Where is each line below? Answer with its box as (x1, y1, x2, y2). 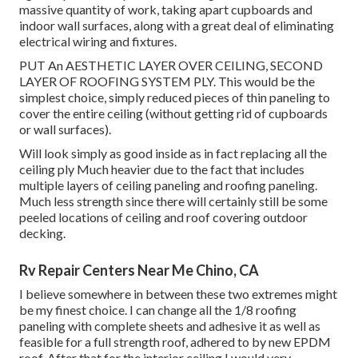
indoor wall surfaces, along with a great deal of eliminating (19, 18, 334, 34)
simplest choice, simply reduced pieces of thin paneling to (19, 89, 330, 105)
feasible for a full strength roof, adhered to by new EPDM (19, 334, 331, 350)
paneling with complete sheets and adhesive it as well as (19, 318, 320, 334)
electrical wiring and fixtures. (19, 34, 177, 50)
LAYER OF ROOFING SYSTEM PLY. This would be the (19, 74, 315, 89)
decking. (19, 225, 66, 241)
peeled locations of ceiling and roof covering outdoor (19, 209, 308, 225)
